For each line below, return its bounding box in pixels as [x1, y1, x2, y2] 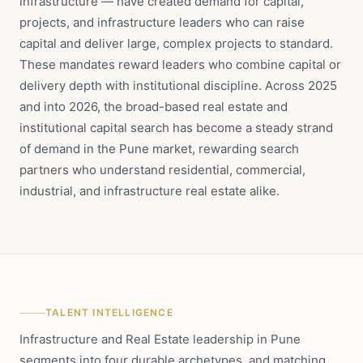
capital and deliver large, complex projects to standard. [19, 36, 333, 51]
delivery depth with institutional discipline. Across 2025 [19, 78, 337, 93]
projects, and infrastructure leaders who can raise [19, 15, 305, 30]
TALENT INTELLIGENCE [45, 306, 173, 318]
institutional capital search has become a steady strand [19, 120, 333, 135]
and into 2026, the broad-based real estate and [19, 99, 288, 114]
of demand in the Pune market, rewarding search [19, 141, 299, 156]
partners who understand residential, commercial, [19, 162, 305, 177]
